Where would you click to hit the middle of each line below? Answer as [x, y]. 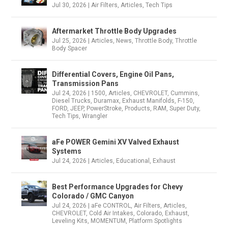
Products [138, 108]
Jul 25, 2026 [69, 40]
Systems [67, 151]
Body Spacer [70, 48]
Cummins [184, 93]
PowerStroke [104, 108]
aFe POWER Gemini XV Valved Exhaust [116, 142]
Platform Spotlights [156, 221]
